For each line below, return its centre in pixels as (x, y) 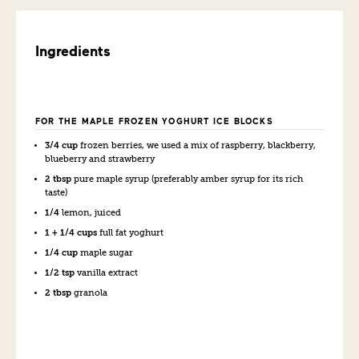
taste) (56, 193)
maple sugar (105, 253)
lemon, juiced (90, 213)
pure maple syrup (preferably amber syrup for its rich (187, 179)
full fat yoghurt (130, 233)
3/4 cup (61, 145)
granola (89, 293)
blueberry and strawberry (100, 159)
